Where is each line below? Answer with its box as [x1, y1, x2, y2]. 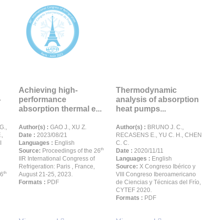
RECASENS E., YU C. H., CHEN [116, 132, 202, 138]
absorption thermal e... [19, 105, 102, 113]
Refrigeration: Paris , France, [19, 163, 95, 170]
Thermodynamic [116, 86, 177, 94]
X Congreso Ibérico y [139, 163, 195, 170]
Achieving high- [19, 86, 78, 94]
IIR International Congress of [19, 155, 95, 162]
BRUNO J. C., [146, 124, 184, 131]
